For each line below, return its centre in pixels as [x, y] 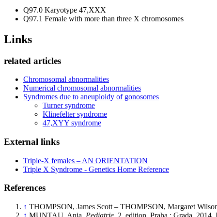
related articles [32, 61]
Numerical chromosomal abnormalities [82, 88]
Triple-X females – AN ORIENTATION [85, 160]
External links [32, 142]
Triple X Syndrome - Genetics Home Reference [96, 169]
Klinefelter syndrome [75, 114]
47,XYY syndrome [72, 123]
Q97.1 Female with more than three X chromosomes [103, 18]
